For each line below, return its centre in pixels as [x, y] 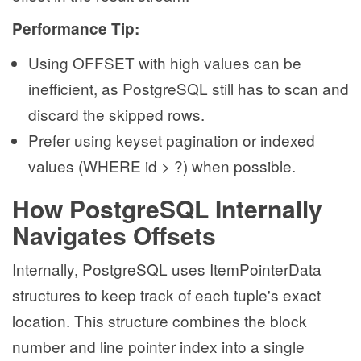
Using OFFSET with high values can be [165, 63]
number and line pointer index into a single [158, 346]
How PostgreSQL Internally [167, 209]
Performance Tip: [76, 29]
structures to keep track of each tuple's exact [166, 295]
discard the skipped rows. [116, 114]
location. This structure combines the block [160, 321]
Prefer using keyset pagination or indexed [172, 140]
